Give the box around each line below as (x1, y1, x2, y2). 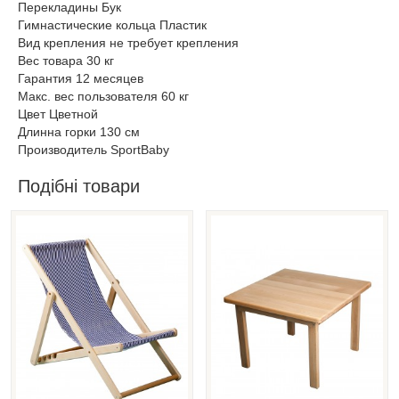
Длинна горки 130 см (18, 125, 140, 139)
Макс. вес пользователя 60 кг (18, 89, 189, 103)
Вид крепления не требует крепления (18, 36, 239, 50)
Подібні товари (18, 176, 140, 196)
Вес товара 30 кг (18, 53, 114, 68)
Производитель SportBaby (18, 142, 169, 157)
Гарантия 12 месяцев (18, 71, 143, 85)
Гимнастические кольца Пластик (18, 18, 207, 32)
